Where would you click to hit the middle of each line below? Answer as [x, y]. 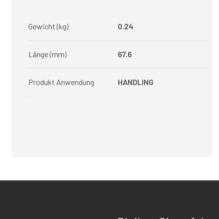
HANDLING [136, 82]
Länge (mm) [47, 54]
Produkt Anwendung [61, 82]
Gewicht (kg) [48, 26]
